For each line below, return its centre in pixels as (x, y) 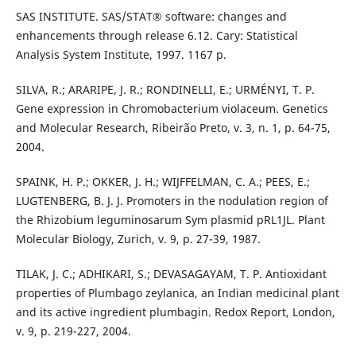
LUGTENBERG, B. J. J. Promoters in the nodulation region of (172, 201)
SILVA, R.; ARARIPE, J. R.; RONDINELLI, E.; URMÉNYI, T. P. (165, 90)
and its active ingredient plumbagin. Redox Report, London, (175, 312)
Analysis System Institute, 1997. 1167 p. (121, 55)
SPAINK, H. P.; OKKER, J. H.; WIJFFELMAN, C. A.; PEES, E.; (163, 182)
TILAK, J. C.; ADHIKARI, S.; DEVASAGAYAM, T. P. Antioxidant (171, 274)
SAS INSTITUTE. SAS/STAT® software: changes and (151, 17)
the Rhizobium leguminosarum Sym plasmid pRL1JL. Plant (170, 220)
